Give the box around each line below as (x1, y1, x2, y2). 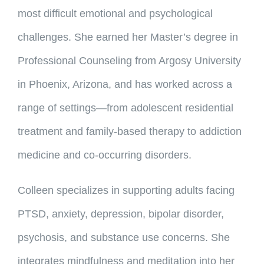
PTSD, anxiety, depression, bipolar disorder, (17, 208, 224, 220)
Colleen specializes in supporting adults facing (17, 184, 235, 197)
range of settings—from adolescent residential (17, 102, 233, 114)
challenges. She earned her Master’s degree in (17, 31, 238, 44)
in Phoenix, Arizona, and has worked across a (17, 78, 232, 91)
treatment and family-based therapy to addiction (17, 126, 242, 138)
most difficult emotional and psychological (17, 8, 213, 20)
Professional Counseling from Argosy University (17, 55, 241, 67)
